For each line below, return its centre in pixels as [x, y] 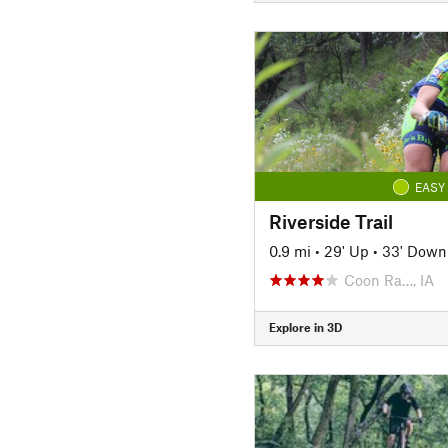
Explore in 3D [305, 327]
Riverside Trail [330, 221]
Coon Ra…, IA [388, 279]
